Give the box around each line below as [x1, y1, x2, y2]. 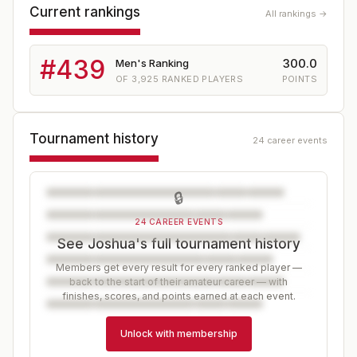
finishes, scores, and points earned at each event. [61, 290, 296, 302]
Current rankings [29, 4, 140, 20]
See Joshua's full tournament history [57, 236, 300, 252]
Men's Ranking [116, 56, 189, 69]
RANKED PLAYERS [159, 73, 244, 84]
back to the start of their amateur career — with [69, 276, 288, 288]
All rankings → [265, 8, 328, 19]
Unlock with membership [120, 328, 237, 339]
